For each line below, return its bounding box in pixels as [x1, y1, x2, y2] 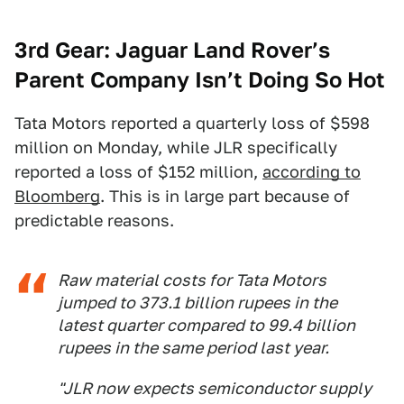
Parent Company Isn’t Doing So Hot [14, 66, 385, 93]
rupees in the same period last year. [58, 337, 329, 357]
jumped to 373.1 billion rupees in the [58, 292, 337, 312]
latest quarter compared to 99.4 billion [58, 315, 355, 335]
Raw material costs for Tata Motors [58, 270, 326, 289]
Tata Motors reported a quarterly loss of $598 [14, 113, 370, 133]
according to [262, 161, 361, 181]
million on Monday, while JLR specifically [14, 137, 337, 157]
